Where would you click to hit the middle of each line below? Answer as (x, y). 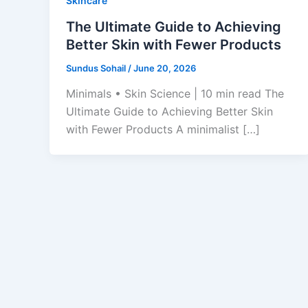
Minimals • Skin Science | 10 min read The (175, 94)
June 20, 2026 (165, 68)
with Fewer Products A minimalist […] (163, 130)
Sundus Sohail (97, 68)
